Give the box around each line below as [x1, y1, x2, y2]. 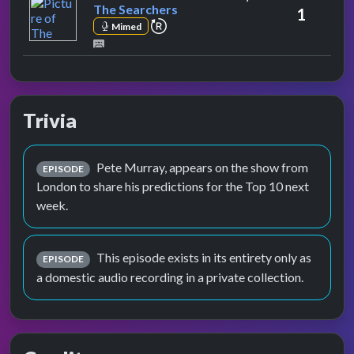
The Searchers [93, 2, 178, 17]
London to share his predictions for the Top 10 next [36, 179, 309, 194]
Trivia [23, 108, 77, 133]
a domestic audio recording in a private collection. [36, 269, 303, 284]
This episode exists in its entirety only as [96, 250, 311, 265]
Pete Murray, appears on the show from [96, 160, 308, 175]
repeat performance [165, 16, 274, 32]
